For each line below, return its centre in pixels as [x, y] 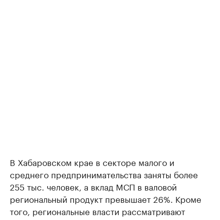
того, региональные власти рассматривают [97, 211]
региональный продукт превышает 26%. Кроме [106, 198]
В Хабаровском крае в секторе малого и [92, 162]
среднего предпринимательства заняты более [104, 174]
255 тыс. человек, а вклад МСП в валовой [93, 186]
